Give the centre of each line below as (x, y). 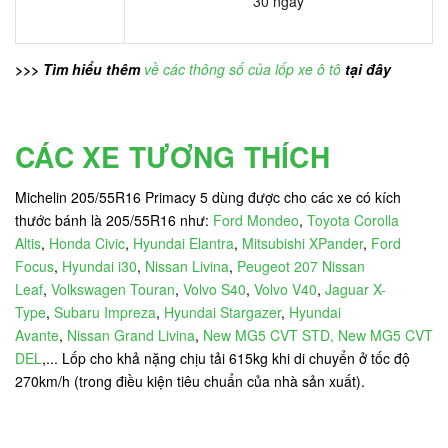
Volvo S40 (214, 288)
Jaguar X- (355, 288)
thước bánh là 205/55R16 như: (114, 219)
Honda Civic (87, 242)
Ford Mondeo (256, 219)
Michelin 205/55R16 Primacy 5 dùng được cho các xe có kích (208, 196)
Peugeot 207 (277, 265)
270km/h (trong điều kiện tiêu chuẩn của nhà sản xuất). (190, 380)
